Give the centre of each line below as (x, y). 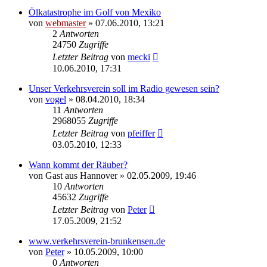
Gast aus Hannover (81, 175)
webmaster (66, 23)
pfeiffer (141, 133)
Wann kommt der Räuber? (78, 164)
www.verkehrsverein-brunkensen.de (97, 241)
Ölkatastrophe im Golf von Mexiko (95, 12)
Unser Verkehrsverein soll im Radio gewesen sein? (124, 88)
